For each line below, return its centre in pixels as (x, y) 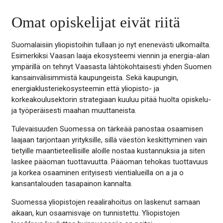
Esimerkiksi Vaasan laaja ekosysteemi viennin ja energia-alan (110, 56)
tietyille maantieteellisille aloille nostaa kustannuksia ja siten (108, 151)
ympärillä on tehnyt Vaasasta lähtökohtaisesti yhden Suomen (111, 66)
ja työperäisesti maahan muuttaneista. (74, 110)
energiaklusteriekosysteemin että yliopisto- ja (85, 88)
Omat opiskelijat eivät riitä (96, 22)
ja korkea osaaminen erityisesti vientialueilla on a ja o (97, 172)
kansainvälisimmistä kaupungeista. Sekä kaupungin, (95, 77)
